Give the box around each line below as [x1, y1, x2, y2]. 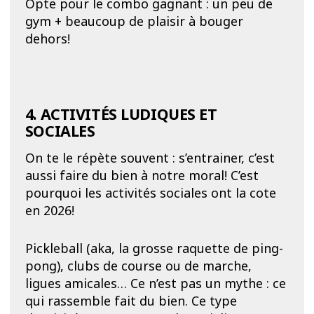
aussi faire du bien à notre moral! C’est [25, 167, 259, 184]
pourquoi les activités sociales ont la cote [25, 184, 276, 202]
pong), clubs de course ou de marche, [25, 257, 252, 274]
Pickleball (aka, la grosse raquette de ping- [25, 239, 283, 257]
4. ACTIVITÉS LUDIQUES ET [25, 103, 217, 124]
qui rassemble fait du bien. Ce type [25, 292, 237, 309]
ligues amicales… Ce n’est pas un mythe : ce [25, 274, 286, 292]
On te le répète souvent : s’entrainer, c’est [25, 149, 275, 167]
